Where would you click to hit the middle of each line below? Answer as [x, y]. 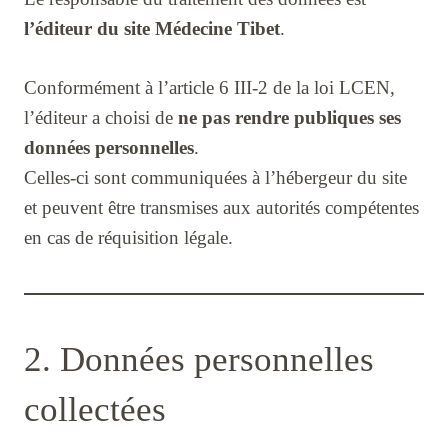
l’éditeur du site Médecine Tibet [152, 29]
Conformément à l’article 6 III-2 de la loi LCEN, [209, 88]
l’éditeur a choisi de [101, 118]
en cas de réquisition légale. [128, 238]
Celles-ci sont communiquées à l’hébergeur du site [215, 178]
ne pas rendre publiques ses [289, 118]
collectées [95, 410]
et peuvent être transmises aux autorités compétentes [221, 208]
